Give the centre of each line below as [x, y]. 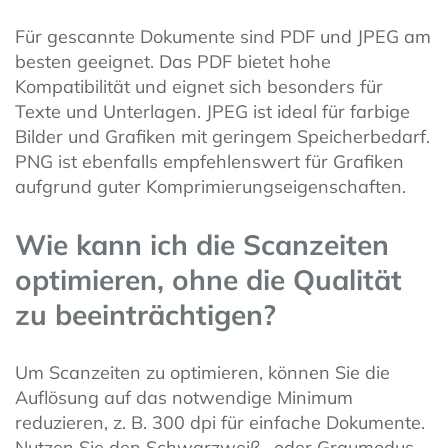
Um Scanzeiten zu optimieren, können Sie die [202, 373]
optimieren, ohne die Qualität [208, 280]
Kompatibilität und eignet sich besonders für [199, 87]
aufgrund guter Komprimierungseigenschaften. [210, 187]
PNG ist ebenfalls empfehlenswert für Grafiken [209, 162]
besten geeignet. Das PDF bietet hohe [173, 62]
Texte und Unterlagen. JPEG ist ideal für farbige [212, 112]
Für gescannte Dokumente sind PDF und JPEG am [223, 37]
